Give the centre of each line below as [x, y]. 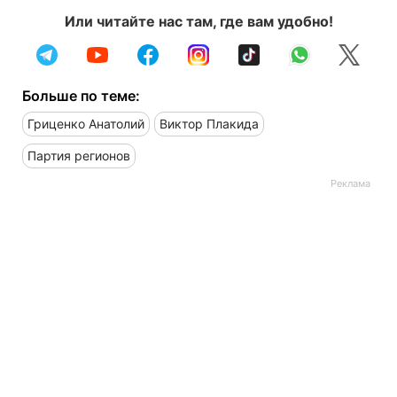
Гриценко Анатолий [86, 123]
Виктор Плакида [209, 123]
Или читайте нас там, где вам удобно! [198, 21]
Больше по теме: [81, 95]
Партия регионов [79, 155]
